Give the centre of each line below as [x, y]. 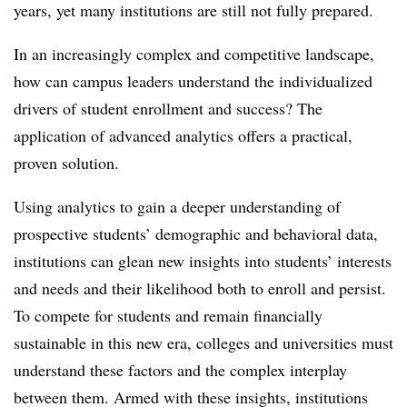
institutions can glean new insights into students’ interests [203, 261]
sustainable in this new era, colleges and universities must [203, 342]
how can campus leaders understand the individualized [193, 81]
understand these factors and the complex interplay [180, 370]
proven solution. [66, 163]
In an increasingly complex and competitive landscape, [194, 54]
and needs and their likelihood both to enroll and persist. [200, 288]
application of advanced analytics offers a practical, [183, 135]
